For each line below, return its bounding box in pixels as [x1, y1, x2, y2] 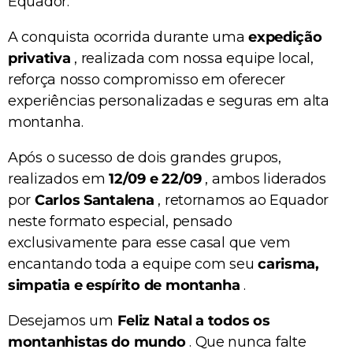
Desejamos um [8, 312, 117, 330]
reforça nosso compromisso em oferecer [8, 71, 286, 89]
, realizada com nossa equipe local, [70, 50, 314, 68]
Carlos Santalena [34, 191, 154, 210]
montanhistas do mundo [8, 333, 186, 351]
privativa [8, 50, 71, 68]
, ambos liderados [201, 170, 326, 188]
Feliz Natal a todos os [117, 312, 270, 330]
